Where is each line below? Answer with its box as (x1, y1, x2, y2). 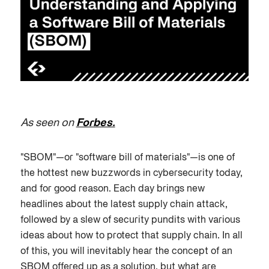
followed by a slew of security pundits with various (20, 216, 240, 225)
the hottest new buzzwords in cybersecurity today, (20, 169, 243, 178)
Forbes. (76, 118, 115, 129)
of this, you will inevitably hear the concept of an (20, 247, 232, 256)
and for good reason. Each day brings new (20, 185, 205, 194)
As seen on (20, 118, 76, 129)
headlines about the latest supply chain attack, (20, 201, 228, 210)
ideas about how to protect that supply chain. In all (20, 232, 243, 241)
